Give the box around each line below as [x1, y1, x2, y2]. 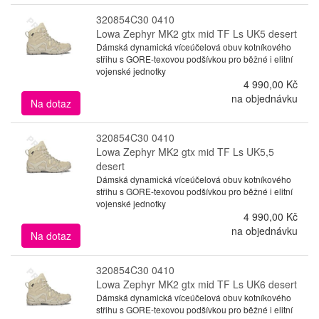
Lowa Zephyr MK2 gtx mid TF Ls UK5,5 [95, 144, 274, 159]
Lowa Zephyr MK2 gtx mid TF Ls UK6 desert [95, 276, 297, 291]
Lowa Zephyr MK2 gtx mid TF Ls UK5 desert [95, 26, 297, 41]
